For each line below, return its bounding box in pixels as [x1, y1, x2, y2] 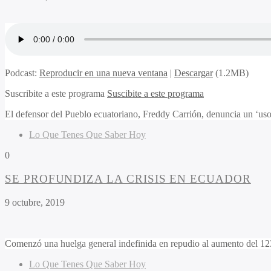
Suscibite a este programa [107, 88, 204, 99]
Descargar [174, 68, 213, 79]
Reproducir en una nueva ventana [39, 68, 168, 79]
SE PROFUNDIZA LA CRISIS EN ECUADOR [5, 172, 251, 185]
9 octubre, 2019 [5, 197, 65, 207]
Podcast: [5, 68, 39, 79]
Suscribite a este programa [5, 88, 107, 99]
